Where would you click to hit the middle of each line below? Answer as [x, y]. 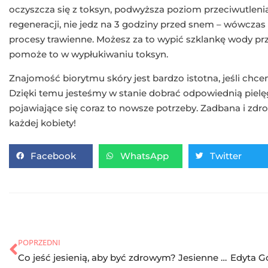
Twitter [226, 156]
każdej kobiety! [42, 123]
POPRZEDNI [39, 242]
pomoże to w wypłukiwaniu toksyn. [89, 54]
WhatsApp [145, 156]
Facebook [53, 156]
